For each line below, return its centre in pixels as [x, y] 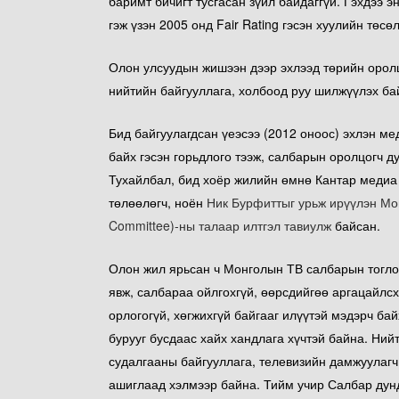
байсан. [356, 225]
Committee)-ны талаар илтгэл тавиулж [220, 225]
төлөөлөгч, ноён [158, 202]
